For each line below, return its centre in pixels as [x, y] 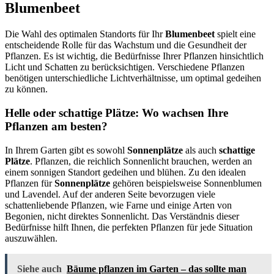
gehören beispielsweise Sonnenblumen [186, 183]
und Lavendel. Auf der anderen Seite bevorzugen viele [110, 194]
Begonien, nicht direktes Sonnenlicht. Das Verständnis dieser [122, 216]
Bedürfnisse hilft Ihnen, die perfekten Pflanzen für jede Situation [129, 227]
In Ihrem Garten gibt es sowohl [66, 150]
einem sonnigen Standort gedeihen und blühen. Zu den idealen [125, 172]
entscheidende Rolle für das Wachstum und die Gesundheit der [126, 45]
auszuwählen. [31, 238]
